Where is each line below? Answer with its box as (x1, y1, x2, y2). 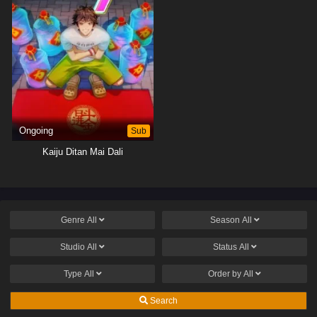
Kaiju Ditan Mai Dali (42, 146, 123, 157)
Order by (208, 268, 243, 279)
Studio (60, 241, 87, 252)
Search (148, 295, 178, 306)
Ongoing (19, 125, 53, 136)
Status (212, 241, 239, 252)
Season (209, 214, 242, 225)
